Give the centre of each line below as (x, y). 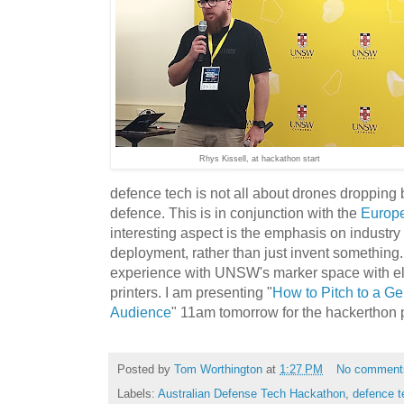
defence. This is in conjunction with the (235, 213)
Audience (141, 312)
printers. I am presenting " (191, 293)
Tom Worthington (218, 370)
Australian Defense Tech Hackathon (252, 394)
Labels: (138, 394)
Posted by (146, 370)
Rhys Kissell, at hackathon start (260, 159)
